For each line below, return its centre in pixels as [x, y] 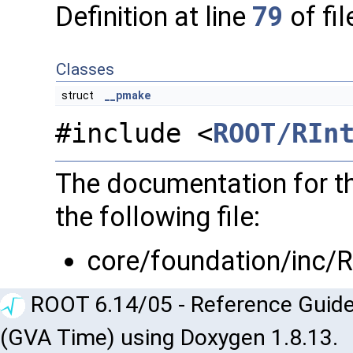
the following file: [158, 216]
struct [80, 95]
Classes [85, 69]
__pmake [128, 95]
